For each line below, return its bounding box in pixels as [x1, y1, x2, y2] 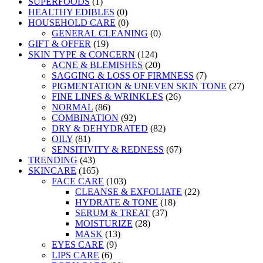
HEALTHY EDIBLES [28, 7, 114, 18]
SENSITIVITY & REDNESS [52, 144, 164, 155]
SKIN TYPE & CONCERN [28, 49, 135, 60]
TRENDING [28, 155, 77, 166]
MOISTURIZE [75, 218, 133, 229]
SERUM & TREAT [75, 208, 150, 218]
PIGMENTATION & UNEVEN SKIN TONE [52, 81, 227, 92]
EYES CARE [52, 240, 104, 250]
